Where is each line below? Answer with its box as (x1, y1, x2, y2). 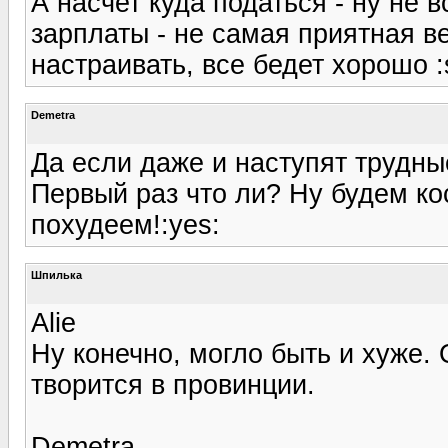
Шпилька (31, 268, 82, 281)
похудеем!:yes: (31, 209, 220, 240)
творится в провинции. (31, 369, 315, 400)
